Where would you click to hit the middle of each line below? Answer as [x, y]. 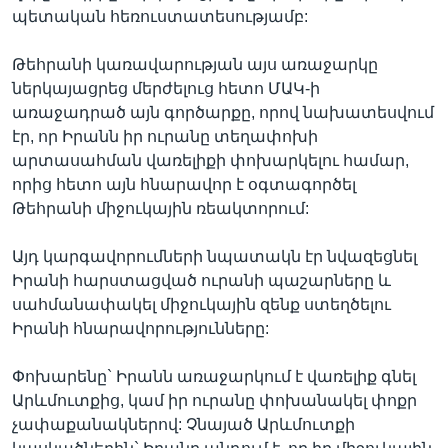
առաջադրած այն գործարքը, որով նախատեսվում [223, 112]
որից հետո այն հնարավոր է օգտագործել [184, 184]
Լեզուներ [72, 74]
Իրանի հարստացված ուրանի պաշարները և [201, 280]
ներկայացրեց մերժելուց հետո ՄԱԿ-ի [166, 88]
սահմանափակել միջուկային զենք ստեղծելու [201, 304]
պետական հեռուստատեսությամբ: [160, 16]
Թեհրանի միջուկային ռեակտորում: [160, 208]
